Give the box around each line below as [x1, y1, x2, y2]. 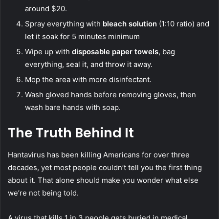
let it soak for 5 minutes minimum [25, 32, 140, 42]
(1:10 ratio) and [157, 19, 209, 29]
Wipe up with [25, 47, 72, 57]
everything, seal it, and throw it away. [25, 60, 153, 69]
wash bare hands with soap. [25, 103, 121, 112]
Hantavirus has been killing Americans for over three [8, 150, 190, 159]
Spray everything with [25, 19, 103, 29]
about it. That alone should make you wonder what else [8, 175, 198, 185]
